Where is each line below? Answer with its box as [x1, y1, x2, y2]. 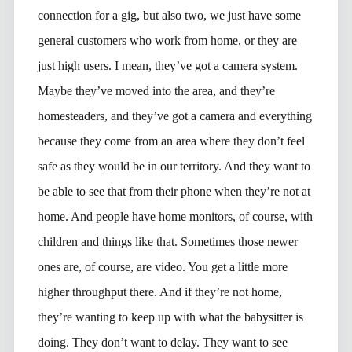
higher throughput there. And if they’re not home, [37, 284, 282, 299]
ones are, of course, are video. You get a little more [37, 259, 288, 273]
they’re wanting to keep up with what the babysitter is [37, 310, 303, 324]
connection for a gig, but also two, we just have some [37, 8, 301, 22]
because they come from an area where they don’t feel [37, 134, 305, 148]
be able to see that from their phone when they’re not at [37, 184, 310, 198]
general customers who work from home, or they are [37, 33, 297, 47]
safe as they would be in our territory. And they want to [37, 159, 310, 173]
